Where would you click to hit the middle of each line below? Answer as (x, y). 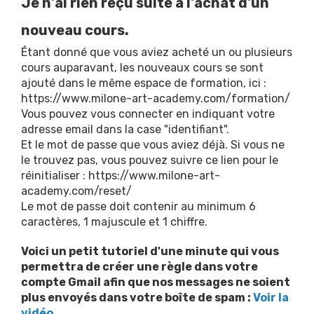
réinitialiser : (55, 176)
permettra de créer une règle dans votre (139, 267)
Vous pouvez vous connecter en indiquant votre (148, 114)
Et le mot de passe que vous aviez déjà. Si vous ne (153, 145)
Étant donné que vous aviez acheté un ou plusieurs (157, 52)
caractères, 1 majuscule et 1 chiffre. (114, 222)
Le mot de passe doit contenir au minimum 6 (138, 206)
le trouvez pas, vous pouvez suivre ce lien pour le (150, 160)
